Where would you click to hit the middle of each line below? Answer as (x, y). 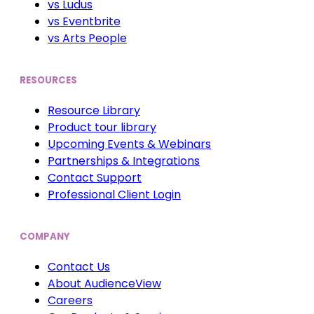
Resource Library (94, 111)
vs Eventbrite (84, 21)
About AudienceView (104, 284)
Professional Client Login (114, 195)
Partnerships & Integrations (124, 161)
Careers (70, 301)
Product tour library (102, 128)
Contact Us (79, 267)
